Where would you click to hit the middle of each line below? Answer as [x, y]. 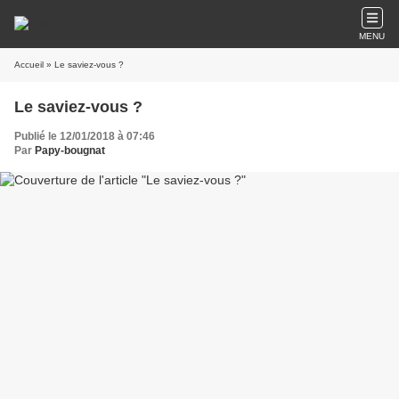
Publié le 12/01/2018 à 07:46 [85, 136]
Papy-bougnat [70, 151]
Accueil [29, 65]
